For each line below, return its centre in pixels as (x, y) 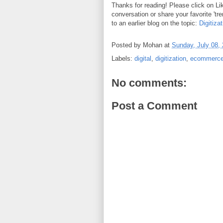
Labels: (123, 58)
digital (143, 58)
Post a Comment (154, 106)
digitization (171, 58)
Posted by (127, 45)
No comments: (149, 83)
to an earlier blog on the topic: (155, 23)
